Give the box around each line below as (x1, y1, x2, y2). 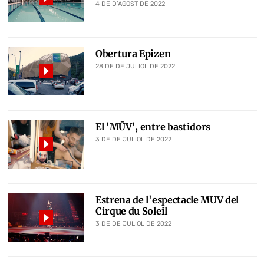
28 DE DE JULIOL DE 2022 (95, 62, 175, 70)
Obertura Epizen (95, 47, 171, 60)
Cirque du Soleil (95, 205, 167, 217)
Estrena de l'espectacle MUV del (95, 194, 239, 206)
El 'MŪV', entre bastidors (95, 120, 210, 133)
